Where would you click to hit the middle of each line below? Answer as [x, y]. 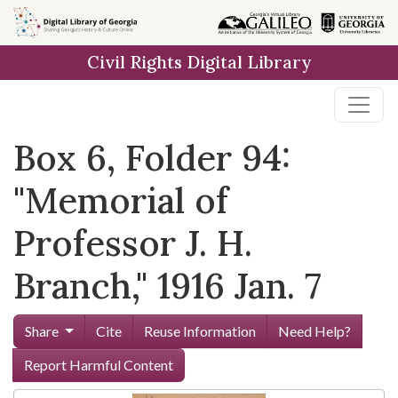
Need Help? [314, 331]
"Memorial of [121, 200]
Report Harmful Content [99, 365]
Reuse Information [199, 331]
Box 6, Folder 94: [152, 158]
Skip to [44, 22]
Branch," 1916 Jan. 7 [167, 286]
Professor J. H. [133, 243]
